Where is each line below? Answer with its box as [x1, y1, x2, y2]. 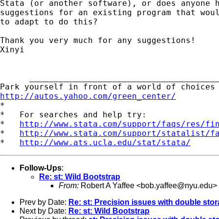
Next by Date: [20, 206, 68, 215]
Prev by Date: [20, 197, 68, 206]
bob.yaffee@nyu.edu [141, 181, 213, 190]
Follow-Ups [20, 163, 62, 172]
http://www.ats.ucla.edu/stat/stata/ [20, 137, 191, 147]
